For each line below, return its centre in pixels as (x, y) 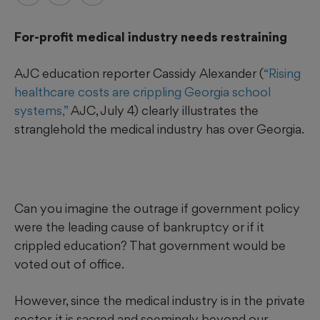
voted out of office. (69, 264)
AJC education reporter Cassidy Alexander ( (139, 74)
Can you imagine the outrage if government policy (157, 209)
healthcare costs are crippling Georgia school (142, 92)
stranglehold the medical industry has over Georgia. (159, 129)
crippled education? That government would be (150, 246)
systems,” (41, 111)
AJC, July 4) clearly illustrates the (163, 111)
